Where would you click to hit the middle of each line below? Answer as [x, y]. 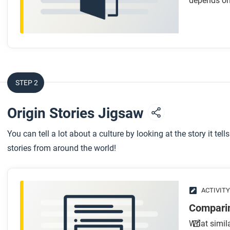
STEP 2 [27, 82]
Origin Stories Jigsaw [77, 113]
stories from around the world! [62, 148]
